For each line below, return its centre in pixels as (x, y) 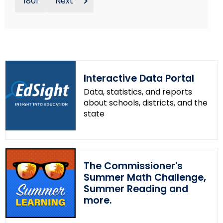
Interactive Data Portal (139, 78)
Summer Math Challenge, (145, 177)
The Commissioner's (133, 166)
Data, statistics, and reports (138, 92)
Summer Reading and (136, 189)
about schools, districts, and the (145, 103)
